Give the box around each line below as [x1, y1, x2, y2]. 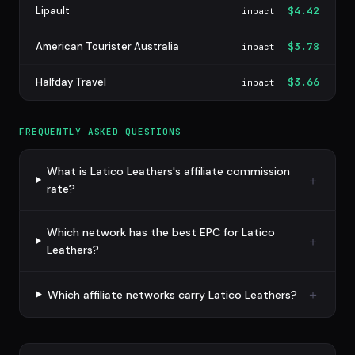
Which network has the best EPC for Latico [46, 225, 275, 239]
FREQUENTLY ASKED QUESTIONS [19, 126, 181, 137]
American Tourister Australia [36, 40, 179, 53]
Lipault [36, 4, 70, 17]
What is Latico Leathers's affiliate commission [47, 164, 290, 178]
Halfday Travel [36, 75, 106, 89]
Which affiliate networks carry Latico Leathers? [47, 287, 297, 302]
